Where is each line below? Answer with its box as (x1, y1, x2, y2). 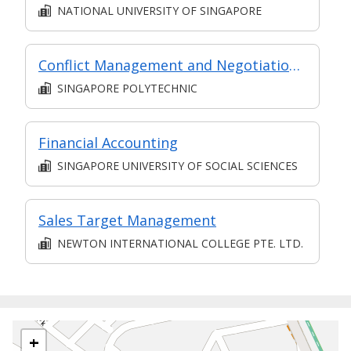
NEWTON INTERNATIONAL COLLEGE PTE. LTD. (57, 235, 303, 251)
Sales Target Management (38, 211, 216, 230)
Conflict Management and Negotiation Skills (289, 56, 300, 75)
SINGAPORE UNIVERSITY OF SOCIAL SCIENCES (57, 157, 298, 173)
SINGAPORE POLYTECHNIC (57, 80, 197, 96)
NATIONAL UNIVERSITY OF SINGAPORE (57, 2, 262, 18)
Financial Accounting (38, 133, 178, 153)
